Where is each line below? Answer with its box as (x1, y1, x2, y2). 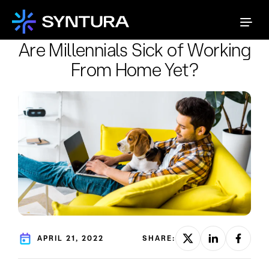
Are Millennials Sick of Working (18, 39, 251, 60)
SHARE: (142, 234, 175, 243)
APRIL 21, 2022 (37, 234, 104, 243)
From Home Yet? (70, 59, 199, 80)
